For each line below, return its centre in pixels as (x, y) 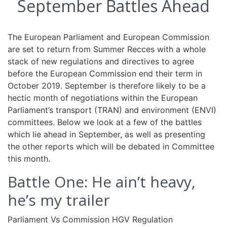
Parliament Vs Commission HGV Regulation (90, 219)
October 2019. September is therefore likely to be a (107, 86)
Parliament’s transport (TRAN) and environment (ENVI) (112, 110)
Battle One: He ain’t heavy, (102, 182)
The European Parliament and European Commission (108, 37)
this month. (29, 159)
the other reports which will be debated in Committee (111, 146)
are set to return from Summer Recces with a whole (107, 49)
